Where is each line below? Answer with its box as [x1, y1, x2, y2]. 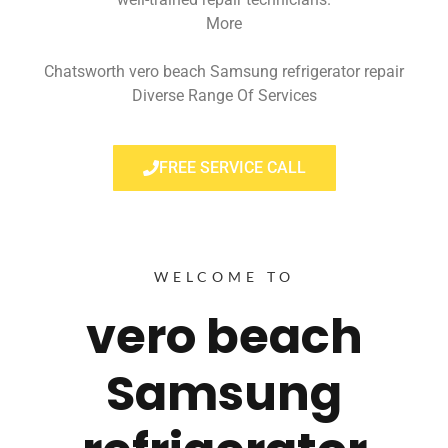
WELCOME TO [153, 268, 295, 286]
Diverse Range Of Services [131, 85, 317, 105]
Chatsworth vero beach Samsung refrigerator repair [44, 61, 404, 81]
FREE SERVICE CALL [158, 158, 306, 178]
